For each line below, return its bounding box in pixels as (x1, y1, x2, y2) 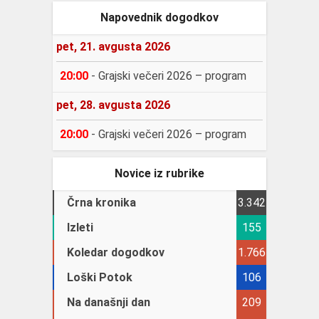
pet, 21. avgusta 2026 (56, 40, 170, 54)
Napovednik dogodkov (100, 11, 219, 25)
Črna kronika (67, 195, 136, 209)
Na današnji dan (67, 295, 150, 309)
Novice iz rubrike (115, 166, 204, 180)
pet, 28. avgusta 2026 (56, 98, 170, 112)
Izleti (67, 220, 93, 234)
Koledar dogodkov (67, 245, 164, 259)
